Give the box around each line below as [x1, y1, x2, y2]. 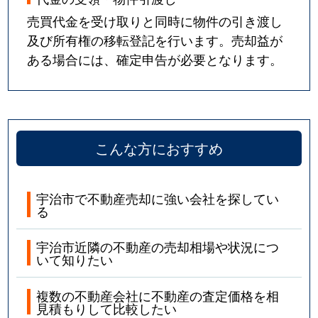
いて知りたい [36, 250, 114, 269]
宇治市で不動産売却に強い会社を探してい [36, 189, 280, 208]
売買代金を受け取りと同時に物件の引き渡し [27, 11, 283, 30]
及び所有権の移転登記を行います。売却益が [27, 30, 283, 49]
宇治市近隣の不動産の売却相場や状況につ [36, 237, 280, 256]
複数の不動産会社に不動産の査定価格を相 [36, 285, 280, 305]
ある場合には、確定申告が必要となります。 [27, 49, 283, 68]
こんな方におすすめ [95, 138, 223, 159]
